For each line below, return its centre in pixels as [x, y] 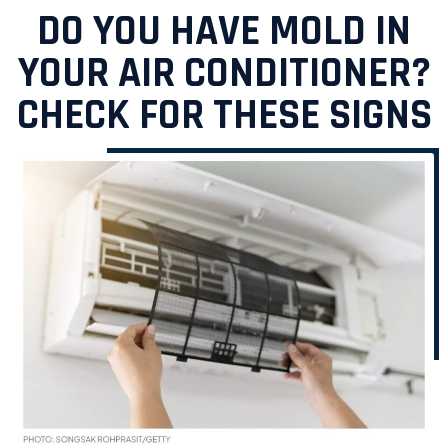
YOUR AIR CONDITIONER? [224, 74]
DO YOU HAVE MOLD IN [224, 32]
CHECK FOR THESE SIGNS [224, 116]
